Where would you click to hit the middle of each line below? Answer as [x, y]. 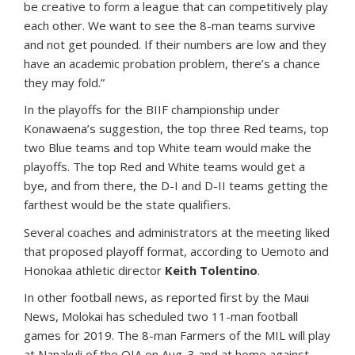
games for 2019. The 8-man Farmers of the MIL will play [177, 335]
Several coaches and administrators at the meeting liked [177, 232]
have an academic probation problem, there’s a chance [172, 63]
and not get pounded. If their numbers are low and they [175, 44]
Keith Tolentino [211, 270]
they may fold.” [64, 82]
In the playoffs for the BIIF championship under [152, 109]
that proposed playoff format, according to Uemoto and [176, 251]
